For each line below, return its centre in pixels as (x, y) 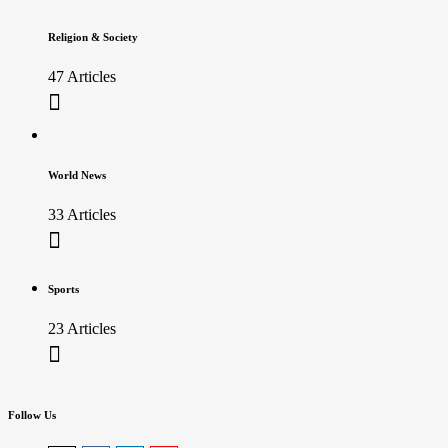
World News (77, 174)
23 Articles (82, 328)
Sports (63, 288)
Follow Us (32, 414)
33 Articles (82, 214)
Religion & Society (93, 36)
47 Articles (82, 76)
